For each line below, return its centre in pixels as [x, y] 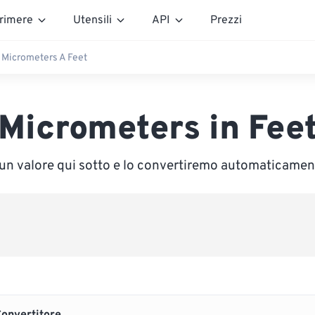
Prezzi [226, 20]
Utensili [92, 20]
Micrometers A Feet [44, 58]
